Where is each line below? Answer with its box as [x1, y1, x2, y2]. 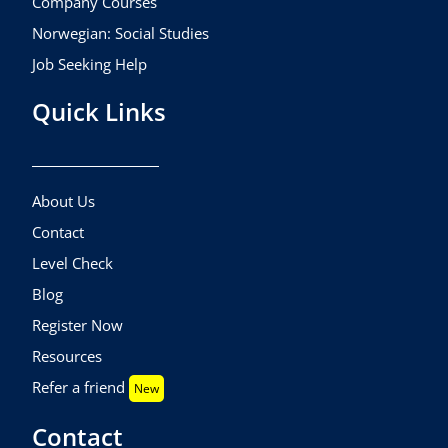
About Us [32, 190, 96, 211]
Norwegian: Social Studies [32, 22, 210, 43]
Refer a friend [32, 376, 130, 397]
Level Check [32, 252, 114, 273]
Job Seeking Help [32, 53, 148, 74]
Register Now [32, 314, 124, 335]
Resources [32, 345, 103, 366]
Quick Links [32, 94, 167, 128]
